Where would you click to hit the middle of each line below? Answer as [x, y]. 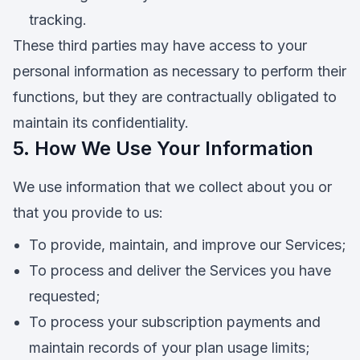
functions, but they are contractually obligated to [175, 97]
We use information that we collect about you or [172, 187]
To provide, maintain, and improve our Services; [188, 245]
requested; [65, 296]
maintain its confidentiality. [101, 123]
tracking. [58, 20]
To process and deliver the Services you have [180, 270]
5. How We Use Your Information [163, 148]
